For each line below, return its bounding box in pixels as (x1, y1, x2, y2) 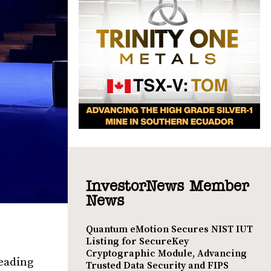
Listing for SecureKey (86, 235, 189, 247)
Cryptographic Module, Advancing (86, 247, 247, 260)
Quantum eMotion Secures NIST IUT (86, 223, 253, 235)
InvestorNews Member (86, 179, 249, 194)
